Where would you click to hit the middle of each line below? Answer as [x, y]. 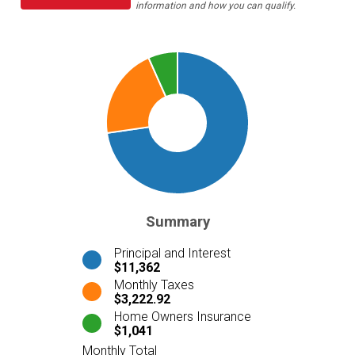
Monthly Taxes [154, 284]
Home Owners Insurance [183, 316]
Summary [177, 222]
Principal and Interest [172, 253]
